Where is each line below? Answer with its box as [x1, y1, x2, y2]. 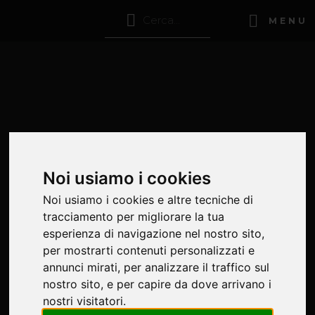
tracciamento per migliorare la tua [43, 209, 225, 224]
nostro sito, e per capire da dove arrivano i [43, 276, 272, 291]
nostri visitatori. [43, 293, 127, 308]
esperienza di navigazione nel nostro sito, [43, 226, 265, 240]
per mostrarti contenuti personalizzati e [43, 243, 255, 257]
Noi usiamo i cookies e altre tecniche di [43, 192, 254, 207]
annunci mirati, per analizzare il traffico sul [43, 259, 270, 274]
